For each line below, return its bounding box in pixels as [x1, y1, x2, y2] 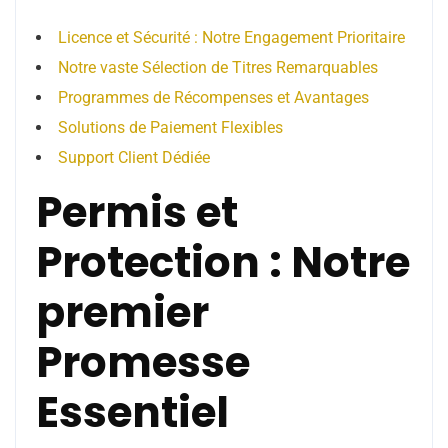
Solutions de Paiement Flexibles [58, 118, 283, 137]
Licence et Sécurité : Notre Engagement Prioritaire [58, 28, 405, 47]
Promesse [36, 333, 250, 392]
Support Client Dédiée [58, 148, 210, 167]
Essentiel [36, 383, 229, 442]
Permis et [36, 183, 238, 242]
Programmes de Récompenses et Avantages [58, 88, 369, 107]
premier [36, 283, 209, 342]
